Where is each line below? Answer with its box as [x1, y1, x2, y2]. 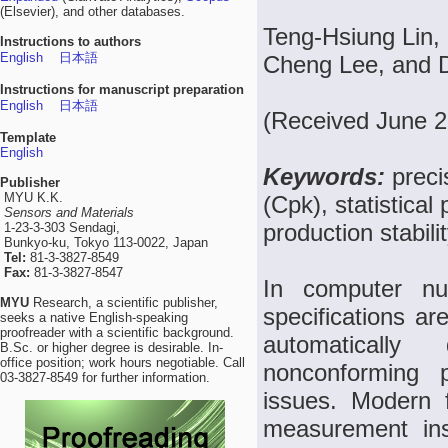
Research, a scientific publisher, [29, 295, 218, 310]
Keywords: [263, 163, 392, 190]
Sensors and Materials [4, 205, 134, 220]
